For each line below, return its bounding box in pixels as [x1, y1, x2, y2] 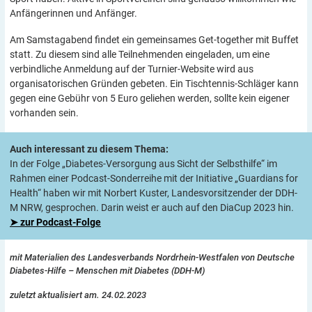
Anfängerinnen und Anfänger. [10, 8, 137, 19]
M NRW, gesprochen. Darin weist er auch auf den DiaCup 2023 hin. [10, 201, 294, 213]
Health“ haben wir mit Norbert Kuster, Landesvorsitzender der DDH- [10, 187, 297, 198]
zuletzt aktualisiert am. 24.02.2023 [10, 290, 146, 301]
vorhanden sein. [10, 107, 79, 118]
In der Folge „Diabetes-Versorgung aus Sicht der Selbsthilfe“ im [10, 157, 277, 169]
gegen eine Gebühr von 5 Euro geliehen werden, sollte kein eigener [10, 92, 290, 104]
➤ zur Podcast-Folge [10, 216, 101, 228]
